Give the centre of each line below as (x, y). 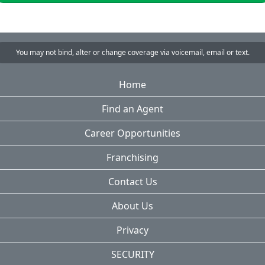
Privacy (132, 230)
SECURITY (132, 254)
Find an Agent (132, 109)
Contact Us (132, 181)
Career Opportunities (132, 133)
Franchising (132, 157)
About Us (132, 206)
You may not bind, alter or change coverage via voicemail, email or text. (132, 52)
